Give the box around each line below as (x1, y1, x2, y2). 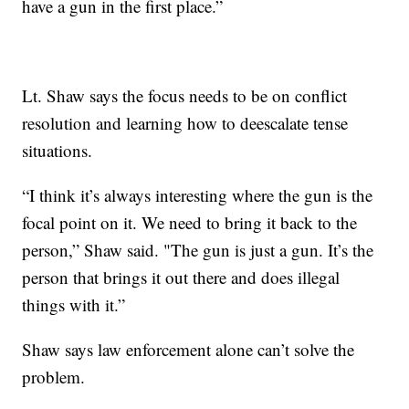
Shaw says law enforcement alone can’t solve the (22, 337, 355, 361)
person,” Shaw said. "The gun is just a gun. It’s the (22, 237, 374, 261)
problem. (22, 364, 86, 388)
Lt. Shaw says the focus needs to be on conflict (22, 83, 348, 107)
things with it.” (22, 292, 126, 316)
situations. (22, 138, 93, 162)
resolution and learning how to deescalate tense (22, 110, 349, 134)
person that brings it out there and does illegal (22, 265, 341, 288)
